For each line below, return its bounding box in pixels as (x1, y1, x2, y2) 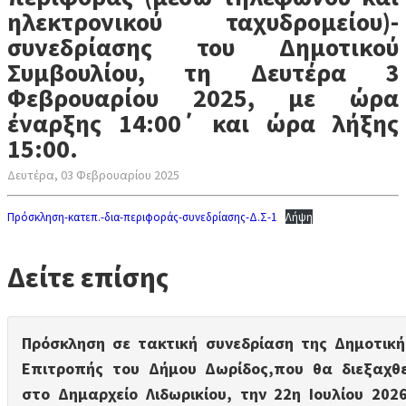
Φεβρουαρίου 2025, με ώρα (7, 82, 399, 114)
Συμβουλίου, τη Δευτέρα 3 (7, 56, 399, 89)
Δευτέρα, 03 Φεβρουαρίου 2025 (7, 167, 179, 183)
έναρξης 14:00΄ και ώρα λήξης (7, 107, 399, 140)
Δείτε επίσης (7, 259, 169, 295)
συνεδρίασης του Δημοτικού (7, 31, 399, 63)
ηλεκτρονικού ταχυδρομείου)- (7, 5, 399, 38)
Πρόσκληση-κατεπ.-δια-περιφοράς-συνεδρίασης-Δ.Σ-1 (7, 209, 276, 224)
